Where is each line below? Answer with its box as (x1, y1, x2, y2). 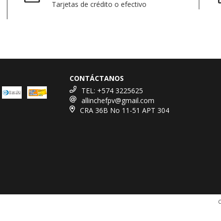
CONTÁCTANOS (70, 73, 124, 83)
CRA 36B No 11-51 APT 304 (79, 105, 169, 115)
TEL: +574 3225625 (81, 85, 144, 95)
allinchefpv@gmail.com (81, 95, 155, 105)
